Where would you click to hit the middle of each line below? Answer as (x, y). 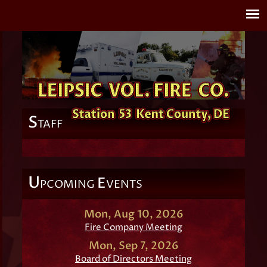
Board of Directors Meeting (133, 259)
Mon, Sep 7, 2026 (133, 246)
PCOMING (69, 185)
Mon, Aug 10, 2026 (133, 215)
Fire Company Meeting (133, 228)
